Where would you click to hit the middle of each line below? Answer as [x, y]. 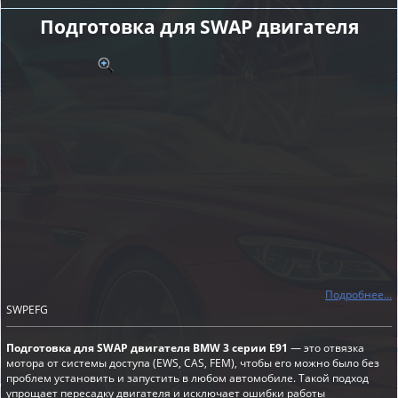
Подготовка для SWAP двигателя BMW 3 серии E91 [147, 347]
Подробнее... [358, 294]
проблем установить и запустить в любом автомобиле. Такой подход [187, 378]
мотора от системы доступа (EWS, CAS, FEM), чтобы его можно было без [193, 362]
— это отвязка [326, 347]
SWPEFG [27, 309]
